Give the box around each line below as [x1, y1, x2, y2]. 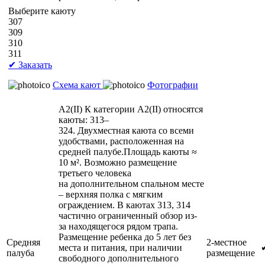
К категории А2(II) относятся [85, 104, 203, 114]
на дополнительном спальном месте [59, 178, 204, 189]
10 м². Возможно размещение [59, 157, 177, 167]
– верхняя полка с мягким [59, 189, 163, 199]
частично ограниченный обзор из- [59, 210, 197, 221]
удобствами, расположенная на [59, 135, 184, 146]
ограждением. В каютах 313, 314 [59, 199, 190, 210]
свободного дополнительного [59, 253, 179, 263]
